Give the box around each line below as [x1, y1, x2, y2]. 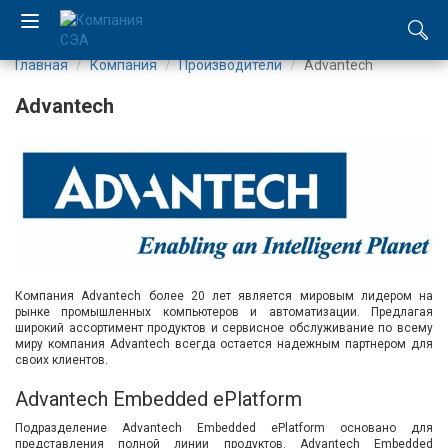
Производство [65, 264, 206, 288]
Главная [15, 57, 68, 73]
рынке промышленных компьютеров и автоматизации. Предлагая [15, 304, 433, 319]
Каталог [65, 215, 141, 239]
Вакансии [65, 411, 156, 435]
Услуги [65, 313, 130, 337]
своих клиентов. [15, 352, 108, 367]
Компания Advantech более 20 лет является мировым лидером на [15, 288, 433, 303]
